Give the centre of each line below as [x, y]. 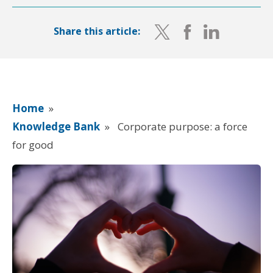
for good [33, 144]
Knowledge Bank [56, 126]
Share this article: [97, 31]
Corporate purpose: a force [181, 126]
